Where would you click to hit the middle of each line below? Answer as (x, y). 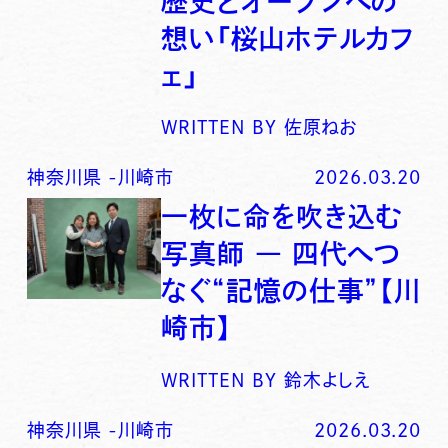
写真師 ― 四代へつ (281, 253)
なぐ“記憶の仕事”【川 (291, 290)
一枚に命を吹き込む (282, 216)
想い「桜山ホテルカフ (288, 38)
